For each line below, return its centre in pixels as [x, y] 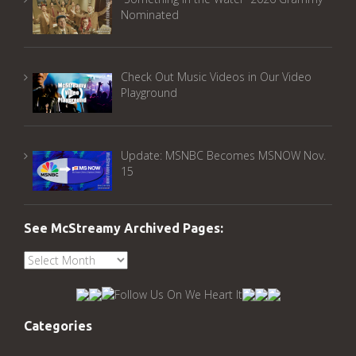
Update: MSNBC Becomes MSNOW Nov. [223, 156]
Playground [149, 93]
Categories [58, 325]
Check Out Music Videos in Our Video [216, 77]
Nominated [149, 14]
